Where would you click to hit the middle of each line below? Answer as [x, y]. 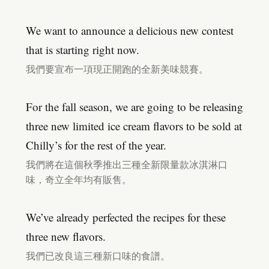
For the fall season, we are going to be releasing [134, 107]
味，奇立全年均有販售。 [79, 180]
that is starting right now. [83, 50]
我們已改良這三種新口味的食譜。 [98, 256]
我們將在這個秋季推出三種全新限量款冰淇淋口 [127, 165]
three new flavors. [66, 236]
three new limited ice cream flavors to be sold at [134, 126]
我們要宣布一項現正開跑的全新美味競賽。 [117, 69]
